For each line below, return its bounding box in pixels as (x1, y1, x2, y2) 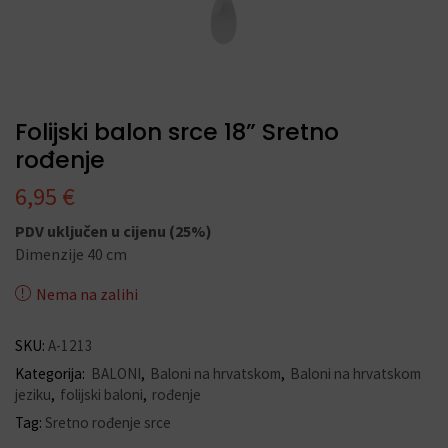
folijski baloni (60, 384, 143, 404)
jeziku (15, 384, 51, 404)
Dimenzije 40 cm (15, 244, 127, 264)
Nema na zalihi (36, 284, 138, 304)
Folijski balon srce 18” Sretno (15, 115, 339, 148)
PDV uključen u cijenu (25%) (15, 221, 212, 241)
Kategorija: (15, 363, 88, 383)
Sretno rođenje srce (45, 412, 171, 432)
